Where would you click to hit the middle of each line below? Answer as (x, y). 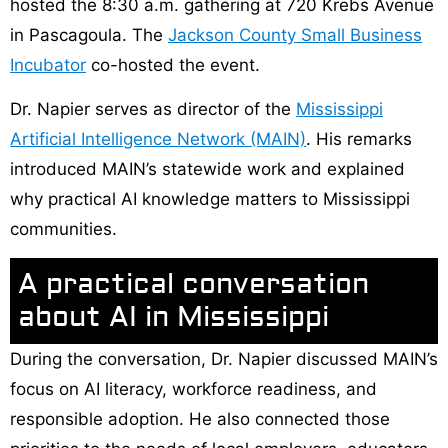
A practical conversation (193, 285)
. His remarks (359, 138)
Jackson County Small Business (295, 34)
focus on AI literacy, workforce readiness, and (193, 389)
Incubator (48, 64)
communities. (63, 228)
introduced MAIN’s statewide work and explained (207, 168)
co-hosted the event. (173, 64)
